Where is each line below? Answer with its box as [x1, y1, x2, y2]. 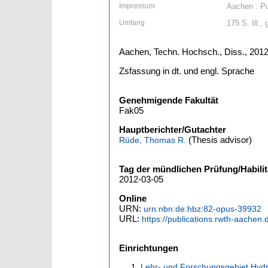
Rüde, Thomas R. [119, 135, 186, 145]
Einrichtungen [119, 243, 178, 253]
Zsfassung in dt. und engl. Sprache [119, 66, 254, 76]
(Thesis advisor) [186, 135, 252, 145]
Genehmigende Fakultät [119, 95, 218, 105]
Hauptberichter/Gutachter [119, 124, 226, 135]
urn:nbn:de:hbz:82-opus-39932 [144, 204, 261, 214]
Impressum [119, 2, 155, 10]
